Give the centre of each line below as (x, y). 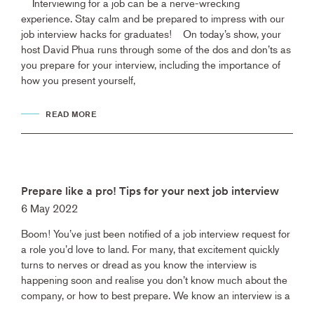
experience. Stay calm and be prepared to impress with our (153, 18)
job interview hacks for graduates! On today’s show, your (151, 34)
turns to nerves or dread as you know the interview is (139, 264)
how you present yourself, (78, 80)
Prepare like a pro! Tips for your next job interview (150, 191)
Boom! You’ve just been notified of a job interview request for (156, 233)
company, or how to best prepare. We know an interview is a (156, 295)
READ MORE (71, 114)
